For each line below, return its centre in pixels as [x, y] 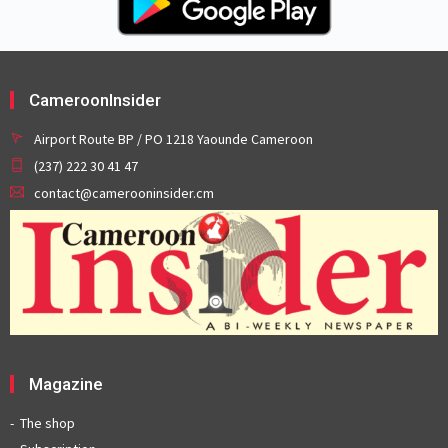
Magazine [66, 384]
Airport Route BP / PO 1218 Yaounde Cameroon [173, 138]
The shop [47, 423]
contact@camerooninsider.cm [124, 192]
